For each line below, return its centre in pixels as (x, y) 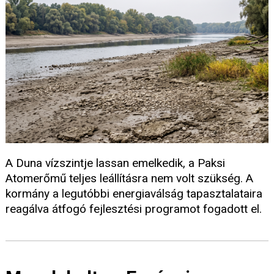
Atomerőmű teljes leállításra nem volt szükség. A (129, 178)
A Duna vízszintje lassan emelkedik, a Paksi (115, 163)
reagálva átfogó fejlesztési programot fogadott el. (134, 209)
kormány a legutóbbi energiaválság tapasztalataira (134, 193)
